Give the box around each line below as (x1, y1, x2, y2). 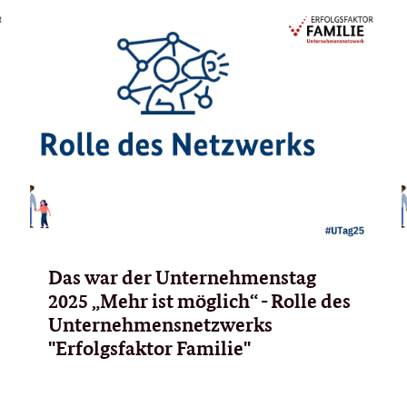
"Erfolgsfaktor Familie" (47, 335, 251, 360)
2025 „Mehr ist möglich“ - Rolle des (47, 288, 351, 313)
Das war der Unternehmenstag (47, 264, 316, 289)
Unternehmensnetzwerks (47, 312, 273, 336)
